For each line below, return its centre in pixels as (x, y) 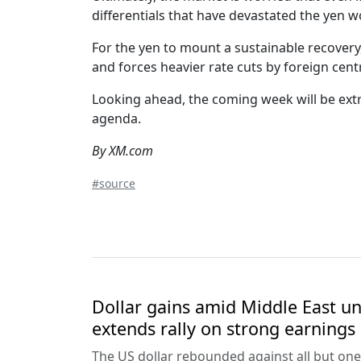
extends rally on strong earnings (224, 328)
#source (114, 183)
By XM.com (122, 150)
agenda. (116, 118)
